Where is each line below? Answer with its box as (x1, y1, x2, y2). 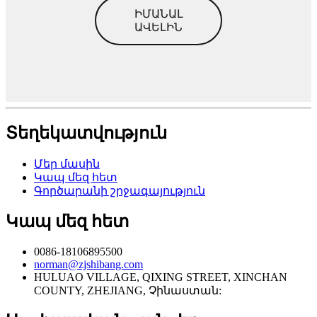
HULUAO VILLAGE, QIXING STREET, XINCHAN (34, 270, 287, 283)
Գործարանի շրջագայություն (34, 185, 205, 197)
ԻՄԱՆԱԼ (134, 7, 183, 20)
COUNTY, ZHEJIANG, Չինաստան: (34, 284, 221, 296)
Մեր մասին (34, 158, 100, 171)
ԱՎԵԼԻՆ (134, 21, 183, 34)
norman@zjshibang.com (34, 258, 143, 270)
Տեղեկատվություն (6, 124, 167, 143)
